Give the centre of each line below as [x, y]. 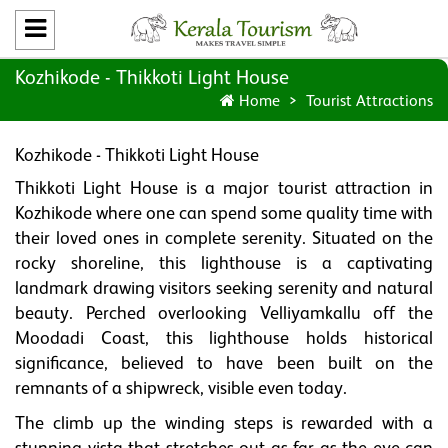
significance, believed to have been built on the [224, 364]
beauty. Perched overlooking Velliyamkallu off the [224, 314]
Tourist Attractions [367, 102]
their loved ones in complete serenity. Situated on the [224, 239]
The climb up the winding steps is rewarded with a [224, 424]
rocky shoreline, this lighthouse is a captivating [224, 264]
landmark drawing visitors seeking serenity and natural [224, 289]
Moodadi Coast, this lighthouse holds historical [224, 339]
